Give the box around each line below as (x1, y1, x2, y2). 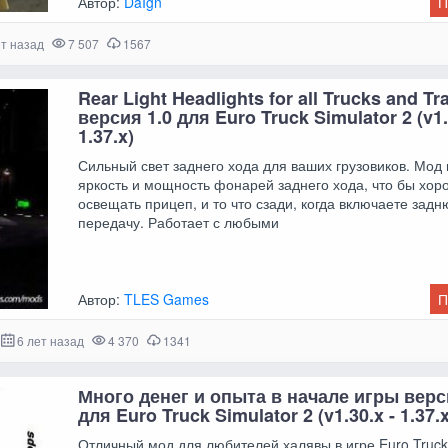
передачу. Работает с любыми (78, 212, 280, 233)
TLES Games (124, 289, 210, 310)
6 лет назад (16, 332, 84, 350)
